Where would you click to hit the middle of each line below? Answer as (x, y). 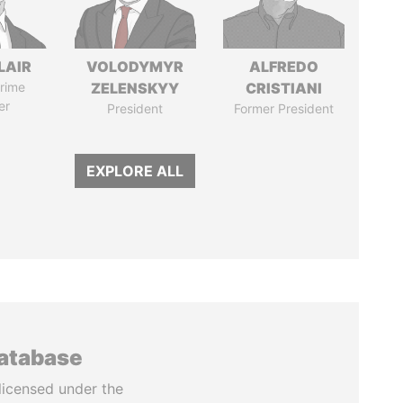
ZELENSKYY (135, 88)
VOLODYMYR (135, 67)
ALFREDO (283, 67)
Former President (283, 108)
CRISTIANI (283, 88)
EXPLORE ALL (135, 171)
